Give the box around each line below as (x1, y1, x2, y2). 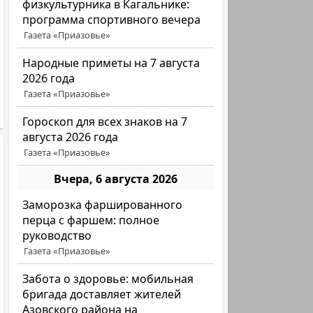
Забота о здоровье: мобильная (22, 271, 194, 286)
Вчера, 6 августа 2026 (54, 171, 178, 187)
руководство (22, 228, 92, 243)
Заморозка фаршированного (22, 197, 183, 212)
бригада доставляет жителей (22, 286, 182, 302)
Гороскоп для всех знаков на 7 (22, 114, 188, 129)
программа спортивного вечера (22, 12, 201, 27)
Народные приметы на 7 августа (22, 55, 201, 71)
